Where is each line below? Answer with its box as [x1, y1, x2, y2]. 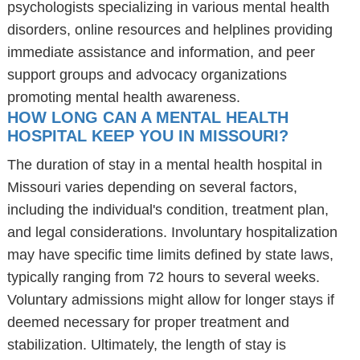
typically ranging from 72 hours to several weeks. [6, 269, 320, 285]
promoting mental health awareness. [6, 89, 240, 105]
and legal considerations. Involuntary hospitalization [6, 224, 337, 240]
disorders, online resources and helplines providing [6, 22, 333, 38]
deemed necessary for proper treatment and [6, 314, 289, 330]
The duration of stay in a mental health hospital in [6, 157, 322, 173]
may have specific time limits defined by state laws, [6, 247, 333, 263]
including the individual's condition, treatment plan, [6, 202, 329, 218]
